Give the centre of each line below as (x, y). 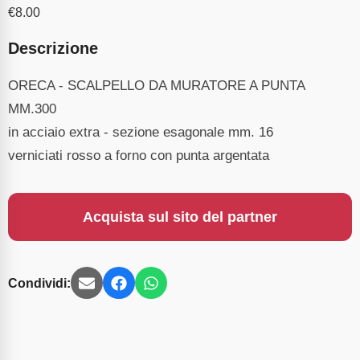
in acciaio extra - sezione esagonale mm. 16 (141, 132)
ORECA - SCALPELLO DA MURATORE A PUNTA (156, 86)
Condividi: (39, 283)
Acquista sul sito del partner (180, 217)
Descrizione (53, 49)
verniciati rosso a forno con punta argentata (139, 155)
